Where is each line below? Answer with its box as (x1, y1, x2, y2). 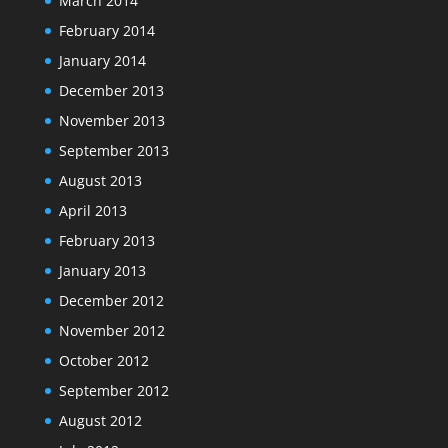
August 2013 (58, 170, 142, 190)
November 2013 (58, 110, 165, 130)
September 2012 (58, 380, 169, 400)
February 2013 (58, 230, 155, 250)
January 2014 (58, 50, 146, 70)
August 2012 (58, 410, 142, 430)
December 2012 (58, 290, 164, 310)
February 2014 (58, 20, 155, 40)
